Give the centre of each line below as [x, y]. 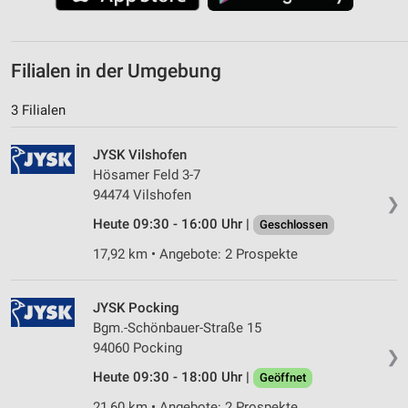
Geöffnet [283, 377]
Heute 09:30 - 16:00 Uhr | [173, 224]
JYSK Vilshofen [140, 154]
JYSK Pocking [136, 307]
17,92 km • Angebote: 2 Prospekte [195, 254]
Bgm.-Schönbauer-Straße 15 [177, 327]
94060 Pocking [138, 347]
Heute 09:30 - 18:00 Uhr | [173, 377]
